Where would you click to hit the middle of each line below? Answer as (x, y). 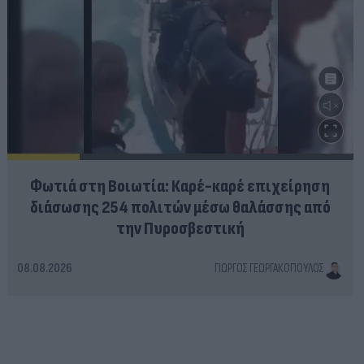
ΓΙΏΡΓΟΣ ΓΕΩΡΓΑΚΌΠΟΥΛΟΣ (270, 269)
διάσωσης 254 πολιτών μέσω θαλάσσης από (180, 207)
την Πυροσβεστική (180, 228)
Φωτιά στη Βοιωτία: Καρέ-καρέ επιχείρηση (180, 186)
